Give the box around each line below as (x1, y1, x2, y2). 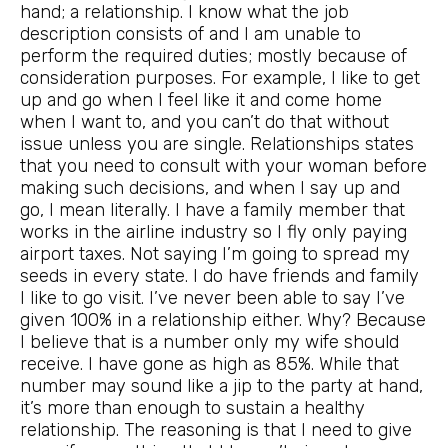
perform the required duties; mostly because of (20, 45, 407, 68)
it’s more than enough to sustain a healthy (20, 397, 365, 420)
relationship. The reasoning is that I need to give (20, 419, 412, 442)
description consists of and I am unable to (20, 23, 361, 46)
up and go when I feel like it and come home (20, 89, 382, 112)
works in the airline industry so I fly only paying (20, 221, 407, 244)
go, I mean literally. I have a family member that (20, 199, 405, 222)
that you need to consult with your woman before (20, 155, 427, 178)
